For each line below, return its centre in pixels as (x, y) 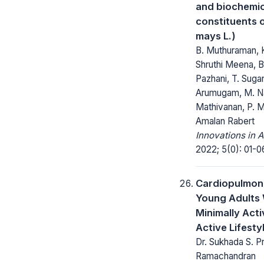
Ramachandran (226, 256)
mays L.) (216, 36)
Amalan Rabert (225, 121)
